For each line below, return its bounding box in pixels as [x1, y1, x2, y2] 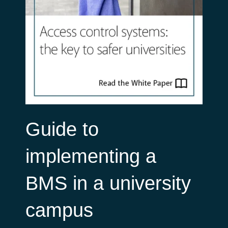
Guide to [25, 118, 99, 140]
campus [25, 199, 93, 221]
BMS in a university [25, 172, 191, 194]
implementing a [25, 145, 156, 167]
